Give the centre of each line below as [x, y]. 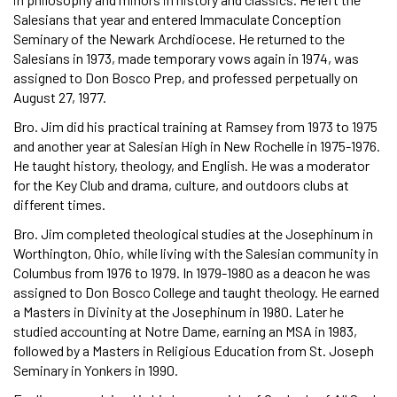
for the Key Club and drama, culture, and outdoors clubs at [181, 185]
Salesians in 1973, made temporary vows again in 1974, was [186, 58]
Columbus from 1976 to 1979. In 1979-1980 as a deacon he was [192, 273]
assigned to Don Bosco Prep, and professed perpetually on [186, 78]
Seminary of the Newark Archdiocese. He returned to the [179, 39]
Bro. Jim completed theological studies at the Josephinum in [193, 234]
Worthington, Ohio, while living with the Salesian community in [196, 253]
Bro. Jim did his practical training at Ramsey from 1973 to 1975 [195, 127]
